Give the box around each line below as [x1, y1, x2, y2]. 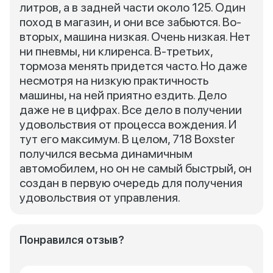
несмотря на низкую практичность [19, 73, 208, 88]
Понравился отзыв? [19, 233, 124, 246]
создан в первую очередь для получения [19, 175, 243, 190]
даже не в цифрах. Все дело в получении [19, 102, 242, 117]
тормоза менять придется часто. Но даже [19, 58, 247, 73]
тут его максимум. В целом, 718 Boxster [19, 132, 235, 146]
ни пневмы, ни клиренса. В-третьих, [19, 44, 213, 58]
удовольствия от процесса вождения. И [19, 117, 236, 132]
